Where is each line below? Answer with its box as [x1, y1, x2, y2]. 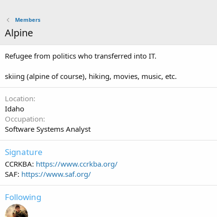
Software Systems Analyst [5, 124, 91, 134]
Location [5, 93, 33, 103]
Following [5, 191, 41, 202]
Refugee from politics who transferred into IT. [5, 51, 156, 61]
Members [15, 16, 40, 23]
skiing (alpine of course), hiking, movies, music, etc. [5, 71, 177, 81]
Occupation [5, 114, 43, 124]
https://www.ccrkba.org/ [36, 159, 118, 169]
